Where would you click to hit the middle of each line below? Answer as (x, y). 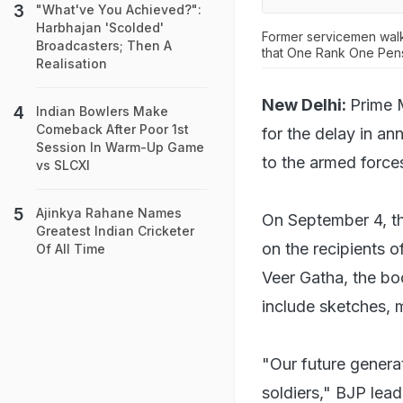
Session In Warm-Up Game (120, 147)
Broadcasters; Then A (104, 45)
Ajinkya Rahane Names (109, 213)
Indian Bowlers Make (102, 111)
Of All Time (71, 249)
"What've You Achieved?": (119, 9)
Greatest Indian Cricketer (115, 231)
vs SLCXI (63, 165)
